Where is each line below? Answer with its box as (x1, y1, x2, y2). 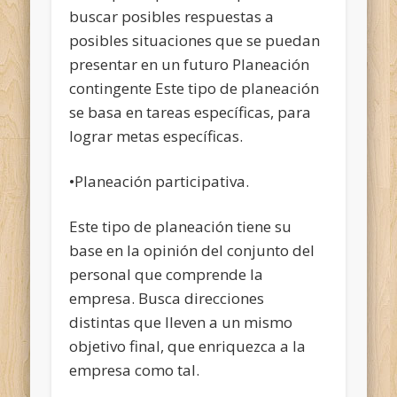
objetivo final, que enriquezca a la (69, 335, 307, 356)
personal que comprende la (69, 263, 264, 284)
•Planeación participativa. (69, 170, 250, 191)
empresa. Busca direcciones (69, 287, 265, 308)
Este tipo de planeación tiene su (69, 215, 292, 237)
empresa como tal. (69, 359, 200, 380)
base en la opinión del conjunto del (69, 239, 315, 261)
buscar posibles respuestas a (69, 5, 275, 27)
